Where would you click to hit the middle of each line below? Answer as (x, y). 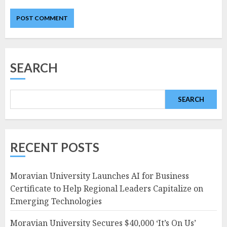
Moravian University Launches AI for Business (100, 176)
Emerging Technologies (56, 201)
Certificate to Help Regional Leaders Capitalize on (107, 188)
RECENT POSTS (55, 147)
